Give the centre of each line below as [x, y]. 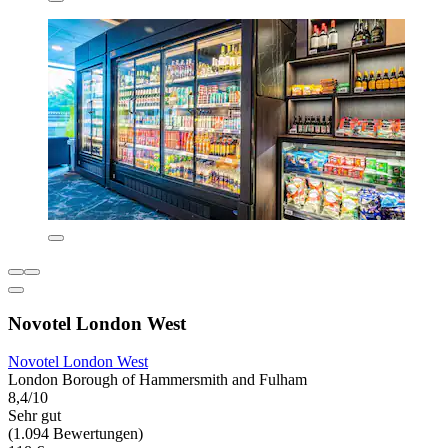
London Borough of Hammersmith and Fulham [157, 380]
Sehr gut [34, 416]
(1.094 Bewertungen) [75, 434]
